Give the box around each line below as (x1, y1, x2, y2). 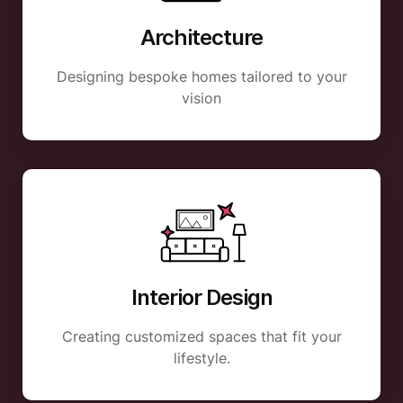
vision (182, 89, 221, 108)
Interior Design (130, 283, 273, 310)
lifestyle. (173, 348, 230, 367)
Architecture (140, 24, 263, 51)
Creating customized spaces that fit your (61, 327, 342, 345)
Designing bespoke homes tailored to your (56, 67, 347, 86)
